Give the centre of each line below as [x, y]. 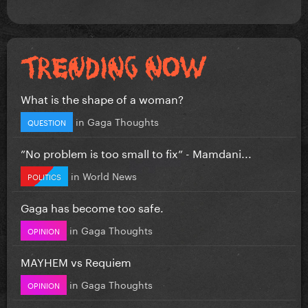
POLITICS [44, 176]
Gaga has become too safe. [92, 206]
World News [110, 175]
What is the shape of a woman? [102, 98]
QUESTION [47, 121]
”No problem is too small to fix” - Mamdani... [136, 152]
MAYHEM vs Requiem [76, 261]
